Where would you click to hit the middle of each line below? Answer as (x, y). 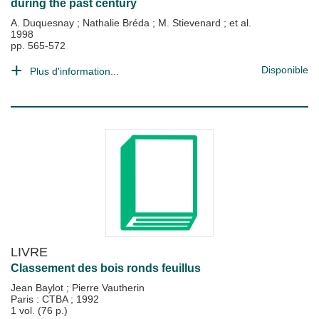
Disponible (285, 70)
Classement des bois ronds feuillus (106, 268)
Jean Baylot (38, 288)
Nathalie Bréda (117, 23)
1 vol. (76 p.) (39, 310)
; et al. (237, 23)
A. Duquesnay (44, 23)
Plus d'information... (74, 71)
